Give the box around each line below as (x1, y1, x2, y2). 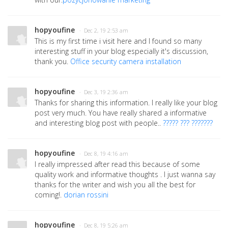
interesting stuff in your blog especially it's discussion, (35, 46, 208, 56)
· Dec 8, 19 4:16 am (79, 150, 128, 158)
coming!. (35, 190, 64, 200)
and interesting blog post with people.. (35, 118, 163, 128)
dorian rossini (64, 190, 108, 200)
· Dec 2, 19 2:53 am (79, 27, 128, 35)
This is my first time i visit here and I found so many (35, 36, 202, 46)
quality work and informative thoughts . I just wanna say (35, 169, 215, 180)
